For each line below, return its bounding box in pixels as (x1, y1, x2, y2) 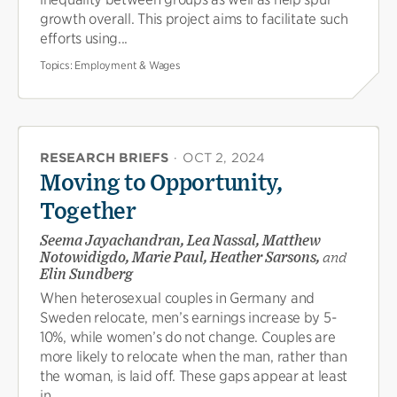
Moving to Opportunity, (40, 171, 283, 195)
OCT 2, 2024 (183, 150, 266, 165)
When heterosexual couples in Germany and (40, 289, 315, 307)
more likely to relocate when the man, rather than (40, 347, 347, 365)
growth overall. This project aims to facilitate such (40, 10, 348, 27)
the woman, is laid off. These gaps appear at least (40, 367, 348, 385)
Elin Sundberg (40, 267, 133, 282)
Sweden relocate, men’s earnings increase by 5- (40, 308, 337, 326)
